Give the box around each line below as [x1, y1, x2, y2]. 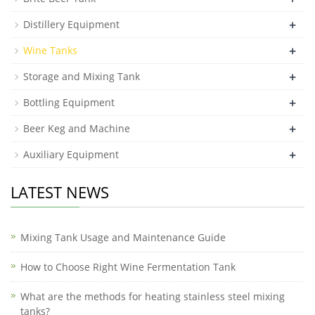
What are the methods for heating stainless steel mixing [20, 290, 285, 303]
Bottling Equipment [23, 96, 115, 109]
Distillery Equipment [23, 18, 120, 31]
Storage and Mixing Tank [23, 70, 140, 83]
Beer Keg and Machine [23, 122, 130, 135]
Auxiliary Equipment [23, 148, 119, 161]
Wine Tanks [23, 44, 77, 57]
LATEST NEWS [11, 181, 109, 202]
